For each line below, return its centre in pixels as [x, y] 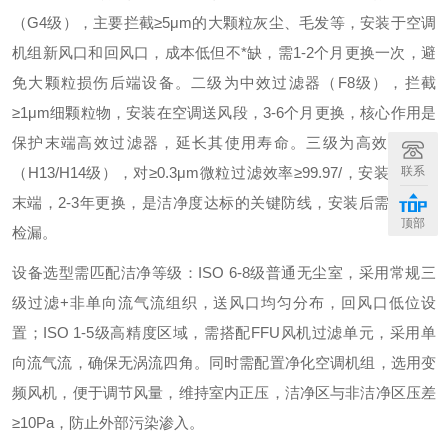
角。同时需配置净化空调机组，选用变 [307, 362]
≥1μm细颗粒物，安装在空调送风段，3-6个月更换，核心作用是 [224, 112]
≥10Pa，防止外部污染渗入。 [108, 422]
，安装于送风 [389, 172]
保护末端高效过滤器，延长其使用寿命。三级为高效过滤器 [224, 142]
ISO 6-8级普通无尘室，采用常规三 [317, 272]
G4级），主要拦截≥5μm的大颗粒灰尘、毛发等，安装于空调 [232, 22]
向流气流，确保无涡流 [88, 362]
